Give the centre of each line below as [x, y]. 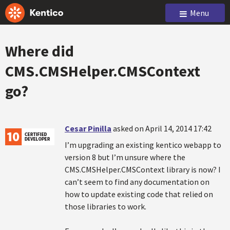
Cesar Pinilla [88, 128]
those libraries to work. [106, 206]
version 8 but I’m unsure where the [125, 157]
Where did [40, 51]
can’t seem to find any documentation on [137, 182]
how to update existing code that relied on [139, 194]
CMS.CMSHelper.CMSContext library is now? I [143, 169]
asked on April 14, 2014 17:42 [162, 128]
